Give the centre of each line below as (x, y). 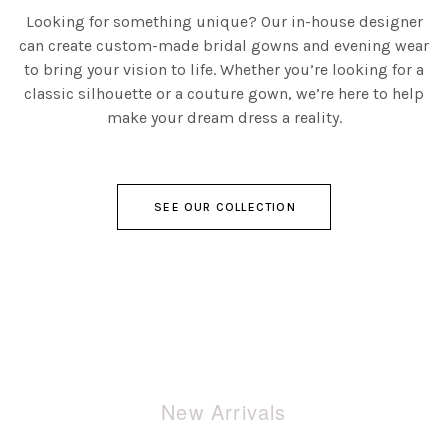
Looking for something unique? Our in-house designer (224, 21)
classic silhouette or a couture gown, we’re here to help (224, 93)
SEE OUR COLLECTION (225, 207)
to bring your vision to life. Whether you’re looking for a (224, 69)
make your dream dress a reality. (224, 117)
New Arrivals (224, 411)
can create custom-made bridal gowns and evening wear (224, 45)
